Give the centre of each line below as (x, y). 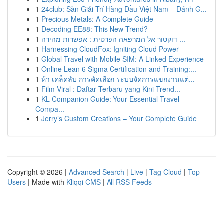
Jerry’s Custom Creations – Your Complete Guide (119, 118)
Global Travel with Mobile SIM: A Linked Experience (122, 59)
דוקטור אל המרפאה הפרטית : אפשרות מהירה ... (181, 39)
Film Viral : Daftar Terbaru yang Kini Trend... (111, 89)
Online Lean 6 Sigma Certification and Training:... (119, 69)
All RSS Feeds (129, 182)
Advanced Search (97, 172)
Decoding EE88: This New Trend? (95, 29)
